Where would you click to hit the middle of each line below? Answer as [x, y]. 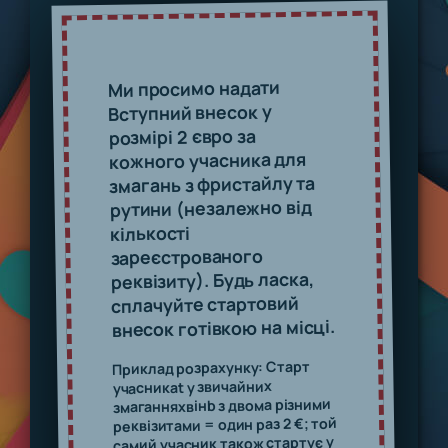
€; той [315, 423]
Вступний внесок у [190, 112]
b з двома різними [269, 405]
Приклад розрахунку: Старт [211, 367]
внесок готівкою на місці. [223, 328]
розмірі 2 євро [171, 136]
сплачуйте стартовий [205, 304]
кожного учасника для [207, 160]
